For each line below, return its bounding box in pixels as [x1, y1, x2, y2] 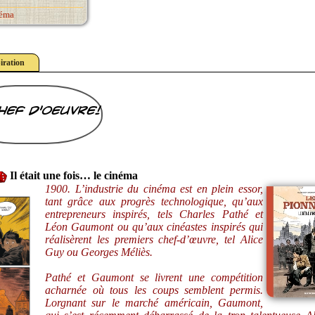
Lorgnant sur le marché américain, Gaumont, [45, 296, 263, 309]
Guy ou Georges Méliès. [45, 245, 153, 258]
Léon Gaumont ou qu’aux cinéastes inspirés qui [45, 220, 263, 233]
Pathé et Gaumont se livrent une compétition [45, 271, 263, 283]
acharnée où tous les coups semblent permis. [45, 283, 263, 296]
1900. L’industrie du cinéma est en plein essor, [45, 182, 263, 195]
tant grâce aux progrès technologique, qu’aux [45, 195, 263, 207]
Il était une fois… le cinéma [10, 169, 138, 181]
